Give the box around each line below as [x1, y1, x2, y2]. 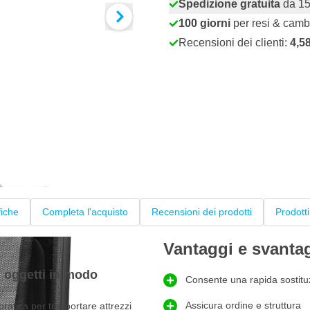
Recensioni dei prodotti [152, 206, 252, 218]
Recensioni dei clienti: [179, 37, 290, 48]
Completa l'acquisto [42, 206, 128, 218]
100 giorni [179, 17, 230, 29]
